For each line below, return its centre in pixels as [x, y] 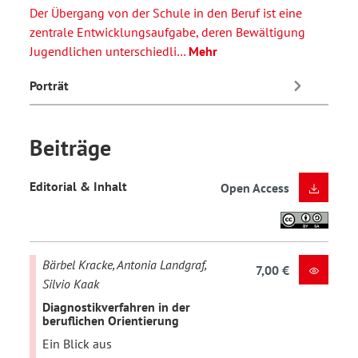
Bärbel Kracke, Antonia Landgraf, [124, 265]
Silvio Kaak [71, 284]
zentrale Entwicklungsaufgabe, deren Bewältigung [167, 32]
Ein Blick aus [77, 344]
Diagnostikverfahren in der [116, 306]
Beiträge [70, 148]
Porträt [49, 85]
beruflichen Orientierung [111, 320]
